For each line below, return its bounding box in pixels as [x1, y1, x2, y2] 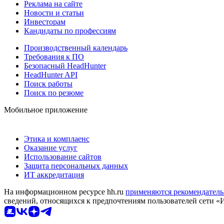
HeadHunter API [24, 70, 77, 79]
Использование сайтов [24, 152, 101, 161]
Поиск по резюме [24, 88, 83, 97]
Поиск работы [24, 79, 72, 88]
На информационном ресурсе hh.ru [4, 187, 125, 196]
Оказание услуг [24, 143, 77, 152]
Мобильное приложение [4, 105, 87, 114]
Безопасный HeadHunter [24, 61, 106, 70]
